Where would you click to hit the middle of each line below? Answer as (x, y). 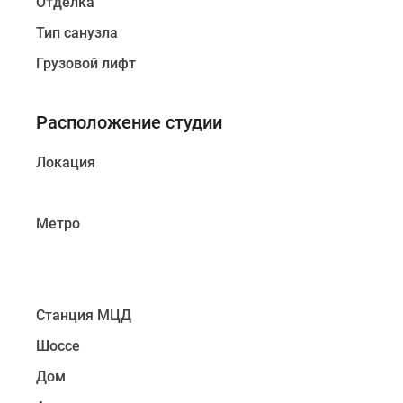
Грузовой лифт (86, 63)
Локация (66, 162)
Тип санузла (77, 33)
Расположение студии (129, 122)
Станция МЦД (84, 315)
